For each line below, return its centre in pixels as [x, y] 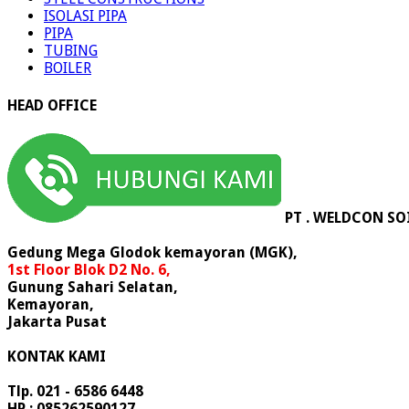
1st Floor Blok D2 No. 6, [89, 269]
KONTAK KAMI [57, 356]
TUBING [71, 51]
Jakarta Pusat [57, 321]
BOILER [68, 68]
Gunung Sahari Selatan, [93, 287]
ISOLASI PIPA [85, 16]
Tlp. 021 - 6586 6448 [75, 391]
